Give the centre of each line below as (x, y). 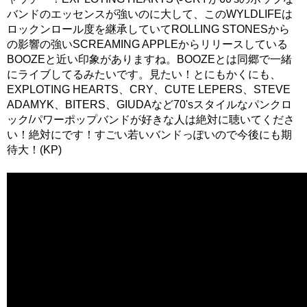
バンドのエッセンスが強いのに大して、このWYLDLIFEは (150, 14)
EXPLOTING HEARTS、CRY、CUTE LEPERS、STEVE (149, 90)
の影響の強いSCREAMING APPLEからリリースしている (147, 45)
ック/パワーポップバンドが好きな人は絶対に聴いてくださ (151, 120)
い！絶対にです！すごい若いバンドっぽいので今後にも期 (149, 135)
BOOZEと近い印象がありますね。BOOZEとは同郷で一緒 (149, 60)
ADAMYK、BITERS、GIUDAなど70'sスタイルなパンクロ (149, 105)
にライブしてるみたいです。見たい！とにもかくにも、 (144, 75)
